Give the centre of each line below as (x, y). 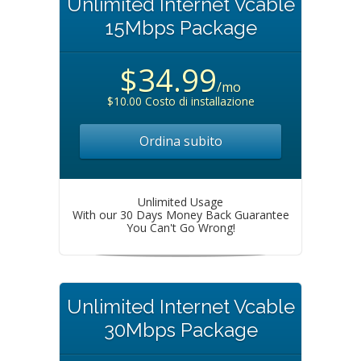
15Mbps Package (180, 27)
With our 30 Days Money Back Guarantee (180, 214)
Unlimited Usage (180, 201)
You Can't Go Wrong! (180, 227)
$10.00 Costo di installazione (180, 101)
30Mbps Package (180, 330)
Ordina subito (180, 141)
